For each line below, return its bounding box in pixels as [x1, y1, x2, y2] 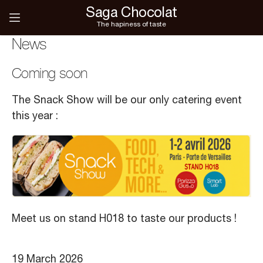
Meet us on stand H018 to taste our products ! [12, 214, 237, 225]
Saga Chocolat [86, 7, 177, 21]
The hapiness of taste [97, 21, 166, 28]
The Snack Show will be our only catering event [12, 96, 242, 106]
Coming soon [12, 65, 87, 82]
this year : [12, 112, 58, 122]
